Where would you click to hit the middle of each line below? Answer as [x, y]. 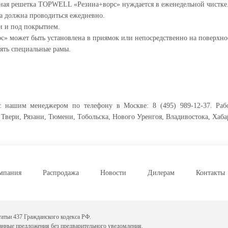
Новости [113, 173]
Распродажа [61, 173]
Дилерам [161, 173]
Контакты [210, 173]
